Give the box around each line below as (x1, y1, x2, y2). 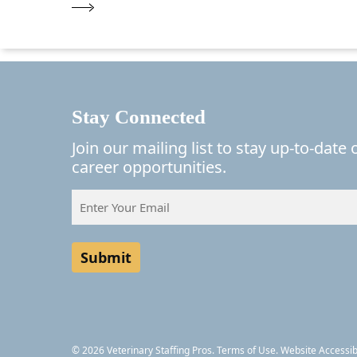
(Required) (73, 208, 121, 222)
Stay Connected (72, 106, 206, 127)
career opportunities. (72, 156, 226, 178)
